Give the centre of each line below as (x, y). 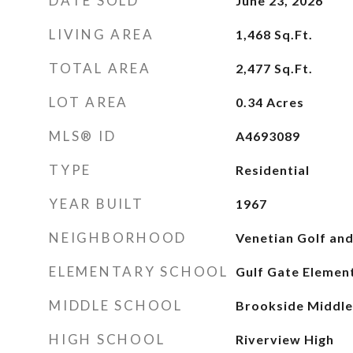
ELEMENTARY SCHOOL (139, 271)
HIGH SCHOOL (107, 339)
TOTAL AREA (100, 68)
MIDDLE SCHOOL (116, 305)
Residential (272, 170)
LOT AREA (89, 102)
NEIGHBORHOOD (118, 238)
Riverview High (284, 339)
